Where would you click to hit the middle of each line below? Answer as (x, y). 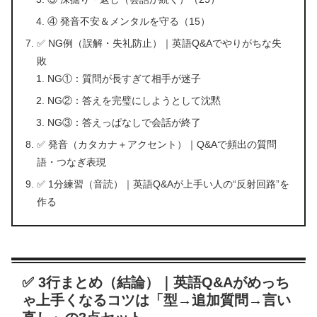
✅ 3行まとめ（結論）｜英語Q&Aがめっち (156, 283)
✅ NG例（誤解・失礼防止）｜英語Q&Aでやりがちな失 (160, 43)
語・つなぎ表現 (72, 162)
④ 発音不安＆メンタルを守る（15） (128, 21)
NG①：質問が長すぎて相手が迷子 (124, 78)
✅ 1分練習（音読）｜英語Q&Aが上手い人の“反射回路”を (163, 184)
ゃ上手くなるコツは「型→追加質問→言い (156, 300)
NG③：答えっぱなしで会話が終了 (124, 122)
